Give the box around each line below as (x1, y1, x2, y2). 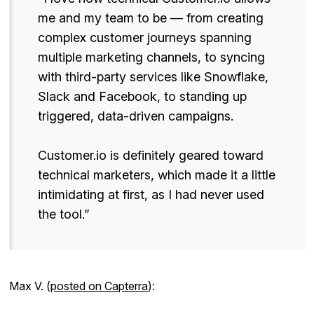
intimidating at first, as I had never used (38, 187, 265, 203)
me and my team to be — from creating (38, 11, 264, 26)
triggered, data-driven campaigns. (38, 109, 234, 124)
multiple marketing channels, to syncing (38, 50, 266, 65)
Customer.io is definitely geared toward (38, 148, 264, 163)
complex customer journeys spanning (38, 30, 252, 46)
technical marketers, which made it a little (38, 168, 276, 183)
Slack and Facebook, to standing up (38, 89, 247, 104)
